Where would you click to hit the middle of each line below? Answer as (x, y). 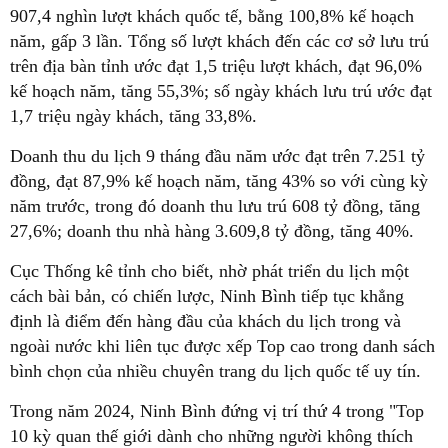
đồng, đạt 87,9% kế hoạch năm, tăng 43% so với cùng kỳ (219, 180)
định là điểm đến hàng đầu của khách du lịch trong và (205, 320)
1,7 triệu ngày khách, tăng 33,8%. (133, 115)
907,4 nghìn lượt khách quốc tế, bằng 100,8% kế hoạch (212, 15)
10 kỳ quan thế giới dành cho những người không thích (211, 435)
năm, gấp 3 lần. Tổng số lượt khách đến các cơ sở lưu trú (219, 40)
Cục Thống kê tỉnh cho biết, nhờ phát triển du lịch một (209, 270)
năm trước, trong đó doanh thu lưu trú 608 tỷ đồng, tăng (215, 205)
